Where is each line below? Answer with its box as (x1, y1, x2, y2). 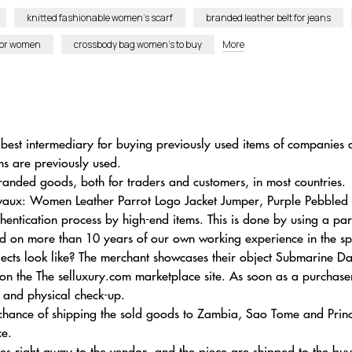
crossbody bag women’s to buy (74, 38, 202, 51)
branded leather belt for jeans (206, 11, 331, 24)
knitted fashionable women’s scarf (27, 11, 173, 24)
